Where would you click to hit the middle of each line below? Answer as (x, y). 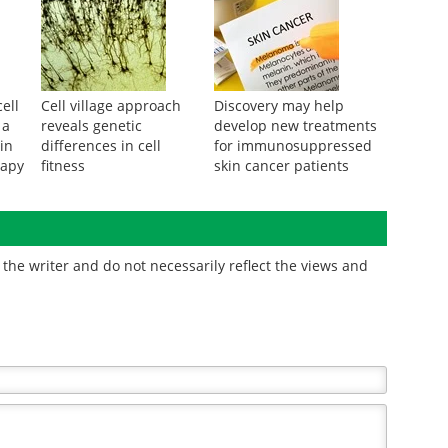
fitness (62, 165)
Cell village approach (110, 105)
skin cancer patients (281, 165)
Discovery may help (278, 105)
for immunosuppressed (292, 145)
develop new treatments (295, 125)
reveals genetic (91, 125)
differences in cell (100, 145)
